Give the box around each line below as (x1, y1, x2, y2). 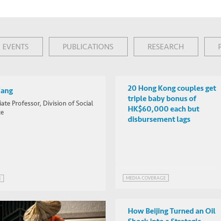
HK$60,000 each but (128, 104, 199, 114)
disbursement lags (128, 114, 190, 124)
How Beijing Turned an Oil (128, 206, 216, 216)
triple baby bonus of (128, 93, 196, 104)
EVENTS (2, 40, 29, 53)
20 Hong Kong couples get (128, 83, 216, 93)
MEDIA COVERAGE (126, 174, 166, 182)
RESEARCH (147, 40, 184, 53)
